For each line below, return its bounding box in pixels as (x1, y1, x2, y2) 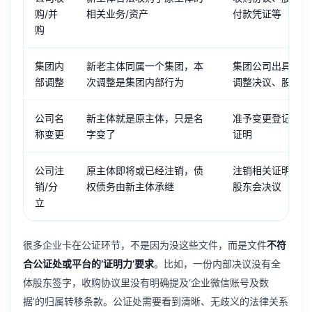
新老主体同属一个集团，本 (86, 60, 203, 72)
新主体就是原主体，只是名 (86, 112, 203, 125)
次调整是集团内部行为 (86, 76, 184, 88)
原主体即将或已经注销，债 (86, 164, 203, 177)
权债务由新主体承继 (86, 180, 174, 193)
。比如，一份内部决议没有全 (154, 258, 281, 270)
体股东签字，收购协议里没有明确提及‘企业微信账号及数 (23, 276, 269, 289)
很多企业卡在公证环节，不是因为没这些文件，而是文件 (23, 239, 267, 251)
